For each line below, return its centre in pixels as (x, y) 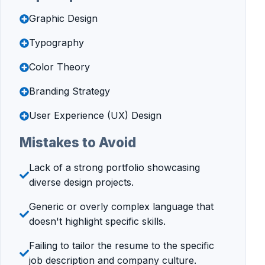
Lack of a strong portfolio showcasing (114, 168)
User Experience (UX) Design (95, 116)
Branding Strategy (70, 91)
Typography (56, 43)
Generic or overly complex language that (121, 207)
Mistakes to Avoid (78, 143)
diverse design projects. (81, 182)
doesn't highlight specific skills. (97, 222)
